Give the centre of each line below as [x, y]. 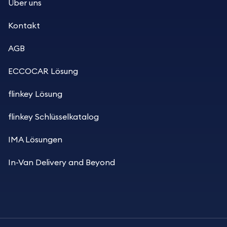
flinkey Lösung [35, 94]
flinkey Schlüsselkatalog [53, 117]
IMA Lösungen [35, 140]
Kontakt [24, 26]
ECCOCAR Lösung [43, 71]
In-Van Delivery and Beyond [62, 162]
